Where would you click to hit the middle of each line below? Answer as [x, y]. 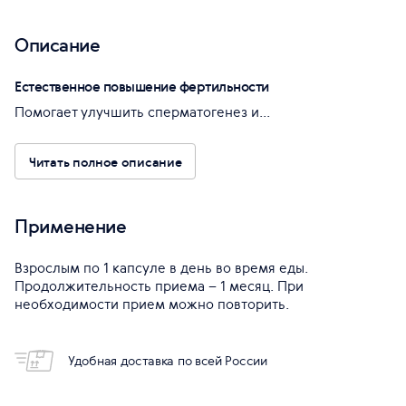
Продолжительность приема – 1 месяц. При [159, 286]
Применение [70, 226]
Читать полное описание [106, 161]
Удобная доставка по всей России [168, 361]
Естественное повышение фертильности [142, 87]
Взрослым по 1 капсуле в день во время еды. [161, 268]
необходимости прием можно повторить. [152, 304]
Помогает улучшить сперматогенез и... [142, 112]
